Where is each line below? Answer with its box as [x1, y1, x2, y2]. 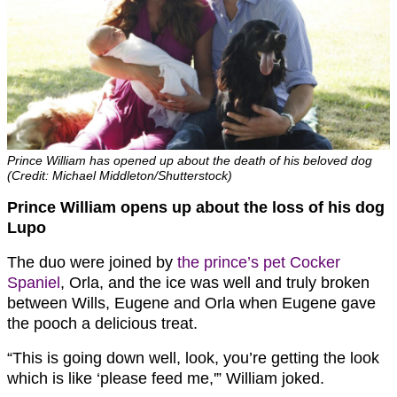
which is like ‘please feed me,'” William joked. [7, 369, 324, 387]
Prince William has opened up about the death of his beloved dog [7, 152, 372, 167]
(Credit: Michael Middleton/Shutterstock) [7, 167, 232, 183]
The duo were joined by [7, 253, 177, 271]
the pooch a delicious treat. [7, 314, 198, 332]
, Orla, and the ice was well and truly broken [60, 273, 370, 292]
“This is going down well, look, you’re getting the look [7, 348, 379, 367]
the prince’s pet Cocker [177, 253, 340, 271]
